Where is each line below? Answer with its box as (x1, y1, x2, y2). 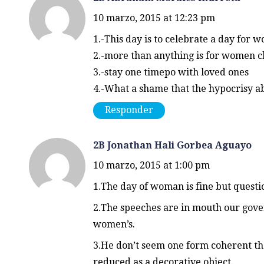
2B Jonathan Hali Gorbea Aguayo (93, 139, 252, 151)
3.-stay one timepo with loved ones (93, 66, 249, 78)
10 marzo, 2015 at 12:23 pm (93, 12, 215, 24)
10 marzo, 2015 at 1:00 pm (93, 159, 210, 171)
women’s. (93, 218, 135, 230)
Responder (104, 104, 153, 116)
